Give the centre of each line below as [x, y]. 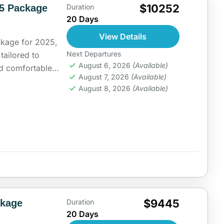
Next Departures [93, 53]
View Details [123, 36]
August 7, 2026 [104, 76]
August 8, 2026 [105, 88]
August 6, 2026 [105, 65]
